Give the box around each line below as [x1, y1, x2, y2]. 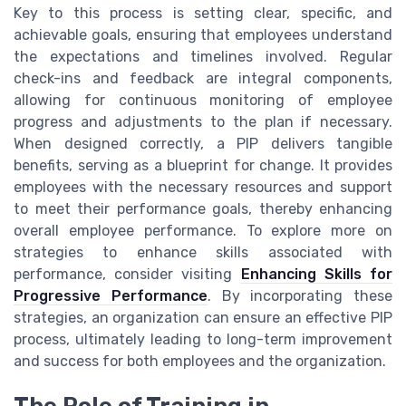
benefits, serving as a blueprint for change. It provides [14, 157, 392, 175]
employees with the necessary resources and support [14, 179, 392, 197]
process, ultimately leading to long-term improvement [14, 331, 392, 349]
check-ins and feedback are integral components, [14, 70, 392, 88]
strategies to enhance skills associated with [14, 244, 392, 262]
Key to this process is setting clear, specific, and [14, 5, 392, 23]
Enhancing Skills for [240, 266, 393, 284]
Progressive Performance [14, 287, 208, 305]
